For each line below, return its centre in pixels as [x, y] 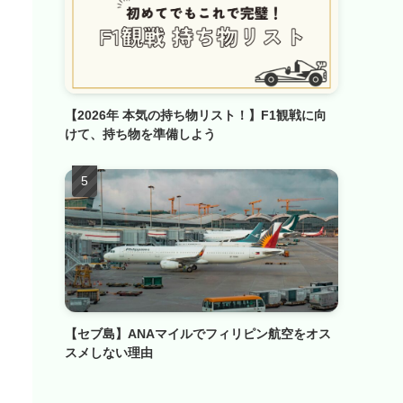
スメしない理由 [109, 353]
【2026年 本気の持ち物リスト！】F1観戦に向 [196, 116]
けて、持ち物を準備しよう [140, 134]
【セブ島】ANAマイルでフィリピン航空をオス [198, 334]
